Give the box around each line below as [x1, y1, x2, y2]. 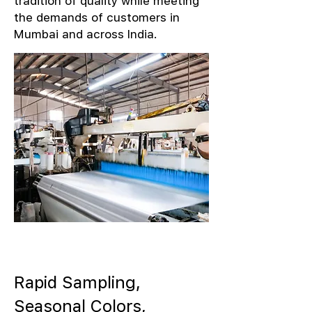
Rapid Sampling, [14, 272, 141, 292]
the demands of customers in [14, 10, 180, 24]
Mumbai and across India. [14, 27, 157, 41]
